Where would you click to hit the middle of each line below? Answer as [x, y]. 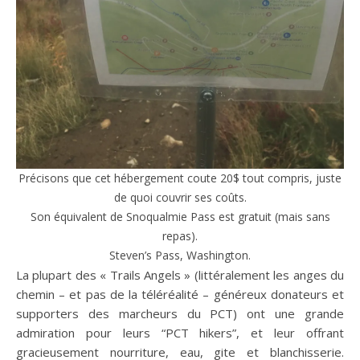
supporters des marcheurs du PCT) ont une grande [180, 313]
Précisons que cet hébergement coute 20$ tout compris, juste [180, 178]
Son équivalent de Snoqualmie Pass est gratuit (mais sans [180, 217]
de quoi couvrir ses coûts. [180, 197]
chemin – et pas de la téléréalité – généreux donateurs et [180, 294]
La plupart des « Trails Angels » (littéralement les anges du [180, 275]
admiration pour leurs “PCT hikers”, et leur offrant [180, 333]
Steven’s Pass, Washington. [180, 255]
